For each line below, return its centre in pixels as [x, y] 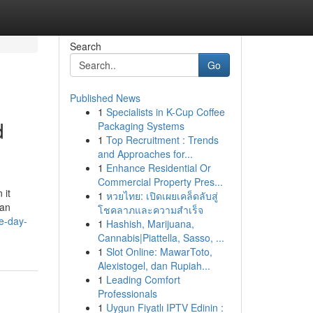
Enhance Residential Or [158, 168]
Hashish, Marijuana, [150, 224]
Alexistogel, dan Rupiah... [154, 265]
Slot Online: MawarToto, [159, 252]
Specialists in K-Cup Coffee [165, 112]
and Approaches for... [145, 154]
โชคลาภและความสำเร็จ [150, 210]
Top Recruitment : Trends [162, 140]
